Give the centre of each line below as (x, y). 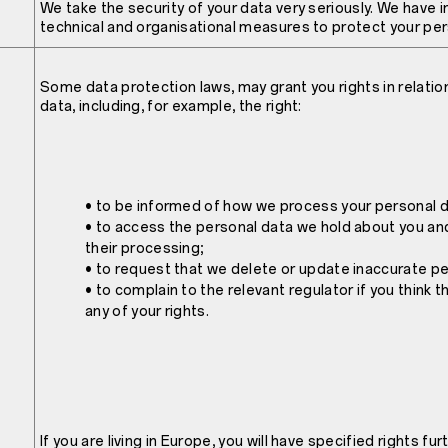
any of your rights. (147, 312)
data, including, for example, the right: (171, 107)
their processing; (145, 249)
